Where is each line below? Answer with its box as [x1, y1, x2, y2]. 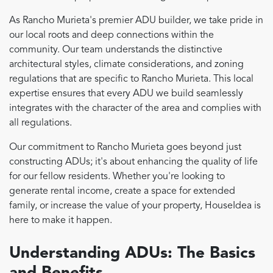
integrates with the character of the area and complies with [9, 104, 261, 114]
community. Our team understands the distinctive [9, 45, 222, 55]
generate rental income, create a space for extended [9, 186, 235, 197]
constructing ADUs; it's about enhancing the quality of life [9, 157, 258, 168]
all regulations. [9, 118, 72, 129]
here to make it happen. [9, 216, 112, 226]
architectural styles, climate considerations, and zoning [9, 60, 244, 70]
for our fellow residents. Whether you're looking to [9, 172, 225, 182]
